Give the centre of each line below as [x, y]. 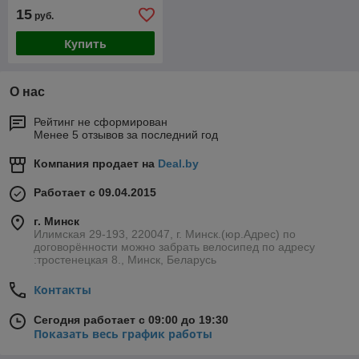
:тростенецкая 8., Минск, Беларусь [125, 260]
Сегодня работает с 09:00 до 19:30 [131, 320]
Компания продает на [96, 164]
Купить [85, 43]
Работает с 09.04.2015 [95, 193]
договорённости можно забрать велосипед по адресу [174, 247]
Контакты [63, 290]
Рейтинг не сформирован [101, 122]
